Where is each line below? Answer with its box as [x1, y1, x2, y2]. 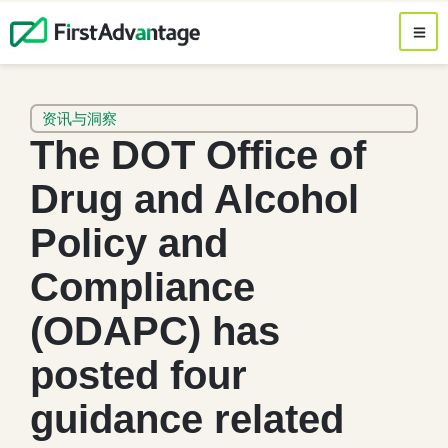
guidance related [30, 397, 344, 442]
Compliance [30, 265, 255, 310]
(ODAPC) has [30, 309, 280, 354]
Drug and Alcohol [30, 177, 359, 222]
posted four [30, 353, 247, 398]
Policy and [30, 221, 228, 266]
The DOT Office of [30, 133, 366, 178]
